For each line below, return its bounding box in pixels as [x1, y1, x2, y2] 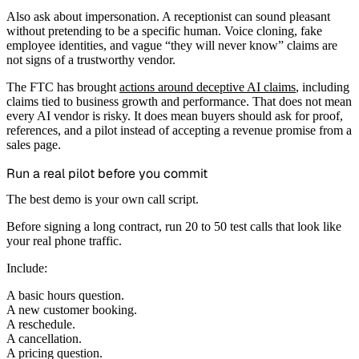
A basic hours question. [6, 288, 124, 303]
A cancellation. [6, 332, 82, 346]
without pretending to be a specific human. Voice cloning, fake [6, 23, 322, 38]
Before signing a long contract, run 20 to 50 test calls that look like [6, 220, 341, 234]
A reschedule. [6, 317, 75, 332]
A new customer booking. [6, 303, 137, 317]
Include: [6, 261, 47, 276]
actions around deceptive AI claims [119, 79, 296, 94]
